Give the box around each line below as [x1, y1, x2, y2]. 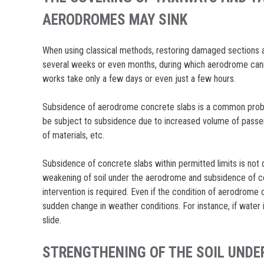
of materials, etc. [42, 129, 105, 141]
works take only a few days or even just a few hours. [42, 72, 236, 84]
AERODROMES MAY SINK [42, 11, 188, 28]
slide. [42, 214, 62, 226]
